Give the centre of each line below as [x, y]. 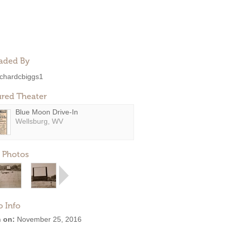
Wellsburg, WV [39, 121]
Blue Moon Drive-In [47, 112]
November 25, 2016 [48, 219]
